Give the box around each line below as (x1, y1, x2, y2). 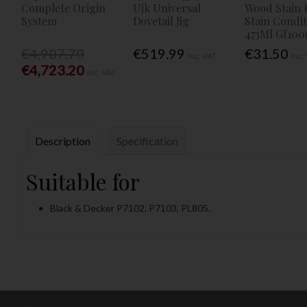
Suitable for (25, 166, 145, 196)
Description (34, 134, 90, 147)
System (21, 14, 57, 29)
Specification (116, 134, 178, 147)
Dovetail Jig (132, 14, 189, 29)
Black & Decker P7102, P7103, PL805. (49, 201, 210, 214)
